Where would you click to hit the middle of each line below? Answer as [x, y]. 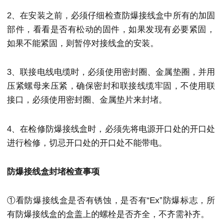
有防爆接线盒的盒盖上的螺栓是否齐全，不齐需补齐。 [108, 215]
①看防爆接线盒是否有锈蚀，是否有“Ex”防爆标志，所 [111, 201]
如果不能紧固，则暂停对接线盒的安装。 [83, 44]
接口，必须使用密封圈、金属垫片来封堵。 [87, 100]
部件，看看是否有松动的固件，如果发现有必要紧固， [111, 30]
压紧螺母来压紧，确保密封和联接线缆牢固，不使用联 [111, 86]
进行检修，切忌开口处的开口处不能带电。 [87, 143]
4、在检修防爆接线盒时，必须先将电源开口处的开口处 [111, 129]
